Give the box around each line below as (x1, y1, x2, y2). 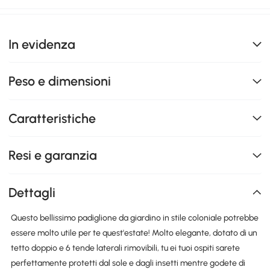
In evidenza (8, 36, 76, 52)
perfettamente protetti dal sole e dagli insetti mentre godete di (10, 258, 245, 269)
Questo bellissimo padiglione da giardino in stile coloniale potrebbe (10, 213, 259, 224)
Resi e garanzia (8, 148, 98, 163)
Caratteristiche (8, 110, 96, 126)
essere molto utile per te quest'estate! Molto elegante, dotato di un (10, 228, 257, 239)
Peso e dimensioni (8, 74, 111, 89)
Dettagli (8, 184, 56, 200)
